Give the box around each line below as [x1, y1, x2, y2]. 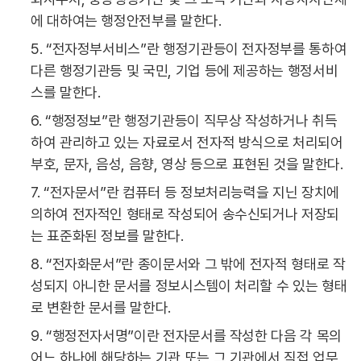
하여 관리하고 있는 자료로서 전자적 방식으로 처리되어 [31, 134, 343, 151]
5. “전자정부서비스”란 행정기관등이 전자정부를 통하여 [31, 40, 347, 57]
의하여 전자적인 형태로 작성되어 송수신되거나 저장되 [31, 205, 339, 222]
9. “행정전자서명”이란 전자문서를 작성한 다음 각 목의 [31, 327, 342, 344]
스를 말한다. [31, 84, 101, 101]
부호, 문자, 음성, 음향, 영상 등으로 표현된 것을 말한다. [31, 156, 343, 172]
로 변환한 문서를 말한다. [31, 299, 171, 316]
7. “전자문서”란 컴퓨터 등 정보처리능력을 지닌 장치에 [31, 184, 339, 201]
